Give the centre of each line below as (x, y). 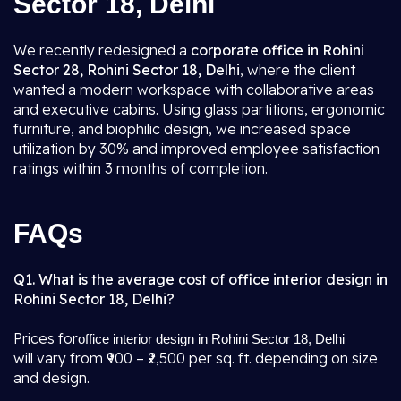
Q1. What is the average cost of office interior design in (200, 279)
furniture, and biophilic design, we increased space (182, 129)
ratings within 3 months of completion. (141, 168)
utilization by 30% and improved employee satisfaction (196, 149)
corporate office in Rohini (277, 50)
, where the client (298, 70)
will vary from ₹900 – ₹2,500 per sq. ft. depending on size (196, 358)
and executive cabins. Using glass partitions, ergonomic (199, 109)
